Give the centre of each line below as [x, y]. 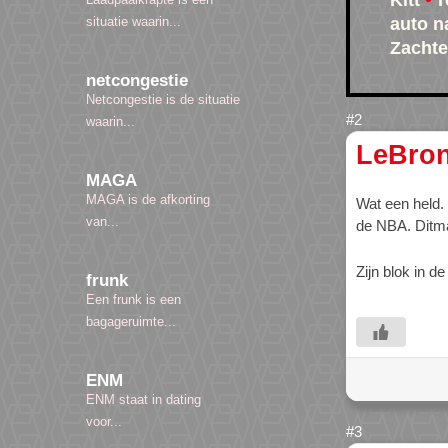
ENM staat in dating [143, 400]
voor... [104, 422]
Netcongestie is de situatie [163, 100]
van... [102, 222]
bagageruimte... [131, 322]
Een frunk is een [133, 300]
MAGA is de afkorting [148, 200]
